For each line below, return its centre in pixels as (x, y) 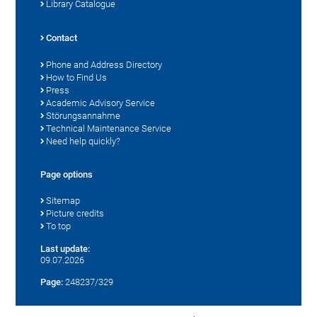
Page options (67, 174)
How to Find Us (77, 77)
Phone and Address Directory (104, 64)
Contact (62, 38)
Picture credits (75, 213)
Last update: (65, 248)
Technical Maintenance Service (109, 128)
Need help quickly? (83, 141)
